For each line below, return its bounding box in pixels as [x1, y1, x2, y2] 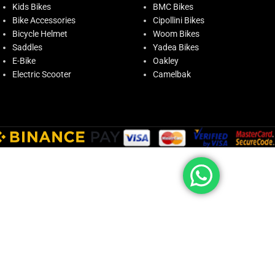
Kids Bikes [12, 1, 51, 12]
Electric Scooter [12, 69, 71, 79]
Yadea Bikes [153, 42, 199, 52]
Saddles [12, 42, 42, 52]
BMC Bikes [153, 1, 193, 12]
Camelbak [153, 69, 191, 79]
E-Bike [12, 55, 36, 66]
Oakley [153, 55, 179, 66]
